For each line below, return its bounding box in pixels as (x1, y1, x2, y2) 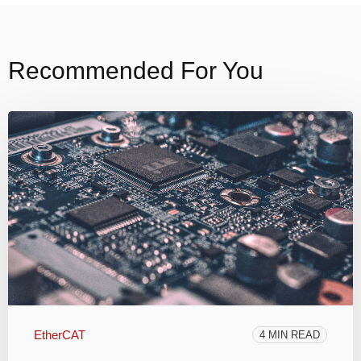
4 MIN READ (259, 329, 320, 342)
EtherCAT (34, 328, 85, 342)
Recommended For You (8, 57, 263, 85)
